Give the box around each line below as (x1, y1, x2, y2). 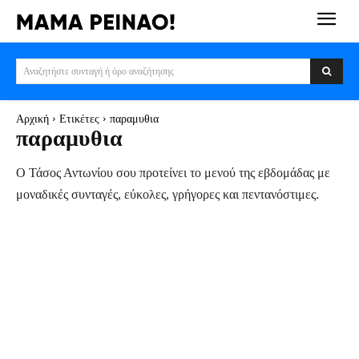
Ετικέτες (59, 112, 99, 125)
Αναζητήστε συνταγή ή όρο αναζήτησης (23, 65, 174, 76)
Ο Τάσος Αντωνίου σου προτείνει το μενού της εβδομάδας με (16, 165, 330, 179)
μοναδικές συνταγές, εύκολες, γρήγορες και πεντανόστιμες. (16, 187, 319, 201)
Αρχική (16, 112, 49, 125)
